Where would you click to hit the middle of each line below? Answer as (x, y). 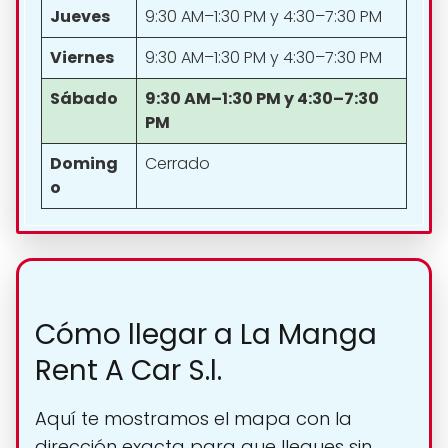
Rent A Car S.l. (128, 370)
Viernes (82, 57)
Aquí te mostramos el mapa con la (193, 418)
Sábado (84, 98)
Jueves (80, 16)
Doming (84, 163)
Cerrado (177, 163)
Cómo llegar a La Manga (206, 334)
